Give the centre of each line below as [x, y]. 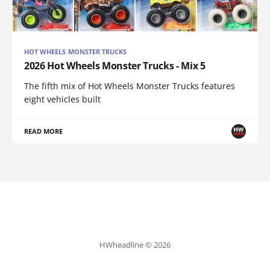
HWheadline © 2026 [135, 245]
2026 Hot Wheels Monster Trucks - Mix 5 [115, 66]
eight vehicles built [62, 99]
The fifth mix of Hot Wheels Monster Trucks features [130, 86]
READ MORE [44, 131]
